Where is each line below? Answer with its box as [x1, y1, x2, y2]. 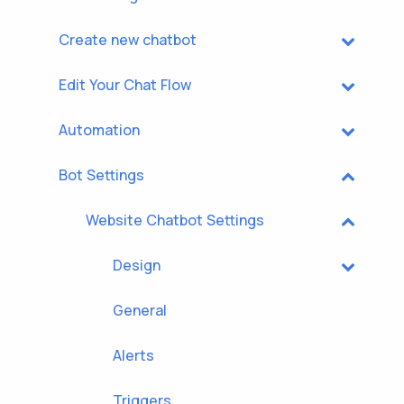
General [113, 300, 167, 320]
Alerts [113, 345, 154, 365]
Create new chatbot [59, 30, 197, 50]
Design [113, 255, 161, 275]
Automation [59, 120, 140, 140]
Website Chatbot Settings [86, 210, 264, 230]
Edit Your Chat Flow [59, 75, 191, 95]
